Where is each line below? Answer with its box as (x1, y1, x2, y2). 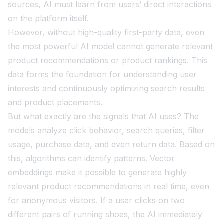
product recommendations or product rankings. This (8, 55, 207, 66)
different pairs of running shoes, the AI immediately (8, 209, 202, 220)
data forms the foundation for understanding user (8, 69, 197, 80)
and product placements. (8, 97, 102, 108)
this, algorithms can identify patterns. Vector (8, 153, 175, 164)
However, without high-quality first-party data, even (8, 27, 204, 38)
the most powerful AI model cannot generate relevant (8, 41, 213, 52)
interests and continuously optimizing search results (8, 83, 205, 94)
